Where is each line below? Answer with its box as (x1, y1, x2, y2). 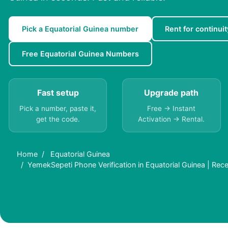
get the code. (36, 115, 80, 124)
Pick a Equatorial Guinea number (22, 24, 138, 34)
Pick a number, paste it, (19, 104, 97, 113)
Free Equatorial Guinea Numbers (22, 49, 139, 59)
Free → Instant (147, 104, 196, 113)
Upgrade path (144, 88, 199, 98)
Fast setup (37, 88, 79, 98)
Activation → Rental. (138, 115, 205, 124)
